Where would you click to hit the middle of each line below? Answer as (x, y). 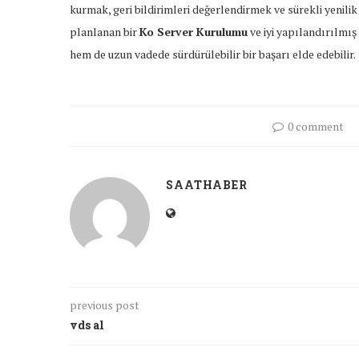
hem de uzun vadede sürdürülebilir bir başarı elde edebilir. (213, 54)
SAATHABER (207, 185)
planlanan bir (105, 32)
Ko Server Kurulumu (194, 32)
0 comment (316, 127)
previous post (105, 305)
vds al (87, 325)
